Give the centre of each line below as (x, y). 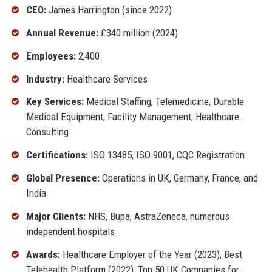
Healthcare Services (106, 79)
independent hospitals (70, 231)
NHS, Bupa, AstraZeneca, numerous (157, 216)
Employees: (51, 56)
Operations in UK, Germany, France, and (178, 178)
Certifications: (57, 155)
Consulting (47, 132)
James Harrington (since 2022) (109, 10)
